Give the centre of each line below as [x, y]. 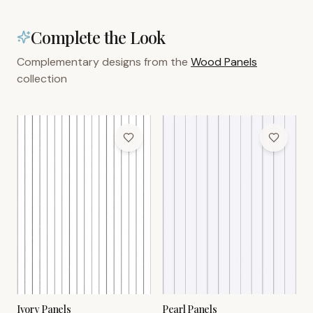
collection [42, 79]
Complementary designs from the [102, 62]
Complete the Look [98, 37]
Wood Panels [224, 62]
